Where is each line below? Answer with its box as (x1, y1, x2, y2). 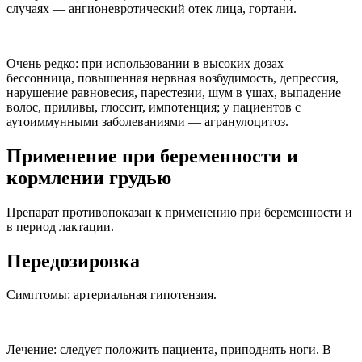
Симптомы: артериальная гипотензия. (6, 288, 217, 302)
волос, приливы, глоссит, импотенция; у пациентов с (6, 99, 301, 114)
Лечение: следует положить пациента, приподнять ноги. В (6, 343, 331, 357)
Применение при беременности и (6, 145, 298, 166)
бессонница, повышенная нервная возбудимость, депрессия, (6, 70, 339, 85)
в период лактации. (6, 219, 114, 234)
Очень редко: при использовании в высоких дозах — (6, 56, 300, 70)
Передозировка (6, 250, 140, 271)
